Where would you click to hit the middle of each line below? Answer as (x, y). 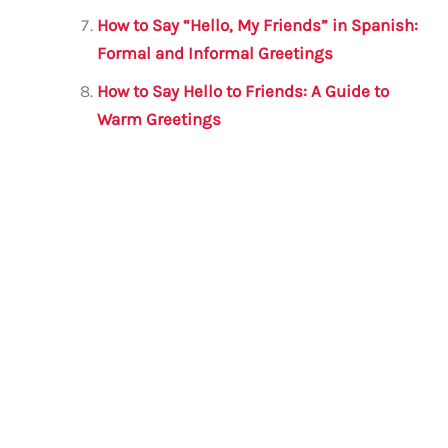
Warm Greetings (159, 119)
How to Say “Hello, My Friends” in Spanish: (258, 25)
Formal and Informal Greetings (215, 53)
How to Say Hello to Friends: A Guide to (243, 91)
